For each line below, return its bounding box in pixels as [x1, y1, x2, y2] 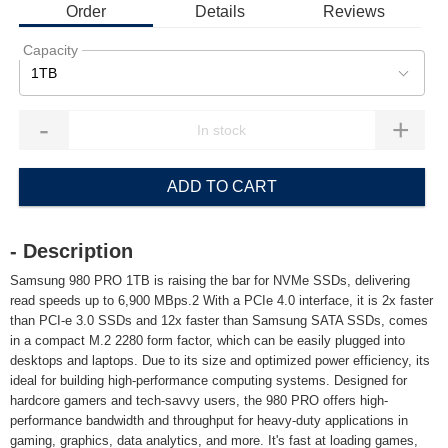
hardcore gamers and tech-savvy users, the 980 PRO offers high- [10, 393, 388, 408]
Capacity [22, 42, 78, 58]
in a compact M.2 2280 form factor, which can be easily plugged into [10, 333, 405, 348]
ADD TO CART [166, 178, 277, 195]
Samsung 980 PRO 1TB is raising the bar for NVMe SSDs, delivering [10, 273, 410, 288]
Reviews [322, 3, 385, 20]
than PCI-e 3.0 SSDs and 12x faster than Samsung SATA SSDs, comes [10, 313, 428, 328]
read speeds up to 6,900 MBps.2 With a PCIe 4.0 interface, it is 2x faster [10, 293, 433, 308]
